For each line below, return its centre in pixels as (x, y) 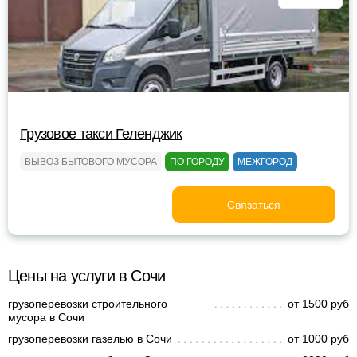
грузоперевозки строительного (88, 304)
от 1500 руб (318, 304)
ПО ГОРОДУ (197, 162)
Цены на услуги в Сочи (87, 276)
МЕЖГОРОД (265, 162)
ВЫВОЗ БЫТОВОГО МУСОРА (91, 162)
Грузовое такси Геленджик (101, 134)
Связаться (254, 205)
